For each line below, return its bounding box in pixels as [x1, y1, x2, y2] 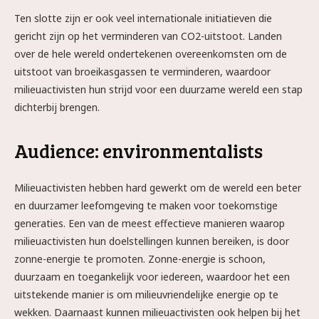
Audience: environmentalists [14, 137, 263, 164]
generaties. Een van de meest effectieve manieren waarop [14, 216, 285, 230]
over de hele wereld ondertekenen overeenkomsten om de [14, 47, 287, 61]
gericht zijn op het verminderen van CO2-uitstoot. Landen [14, 29, 282, 43]
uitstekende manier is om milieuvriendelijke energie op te [14, 288, 278, 301]
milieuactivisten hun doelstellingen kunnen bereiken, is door [14, 234, 289, 248]
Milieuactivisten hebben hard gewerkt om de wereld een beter [14, 181, 301, 194]
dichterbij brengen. [14, 100, 100, 114]
